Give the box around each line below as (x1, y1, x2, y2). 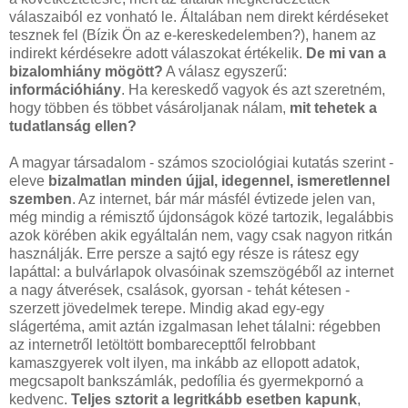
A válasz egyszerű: (163, 64, 287, 80)
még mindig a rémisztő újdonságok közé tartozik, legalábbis (9, 209, 393, 226)
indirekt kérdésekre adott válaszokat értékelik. (9, 46, 306, 62)
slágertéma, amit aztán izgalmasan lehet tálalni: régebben (9, 319, 381, 335)
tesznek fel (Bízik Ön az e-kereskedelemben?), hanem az (9, 27, 376, 44)
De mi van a (306, 46, 386, 62)
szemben (9, 191, 72, 208)
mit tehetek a (290, 100, 377, 117)
